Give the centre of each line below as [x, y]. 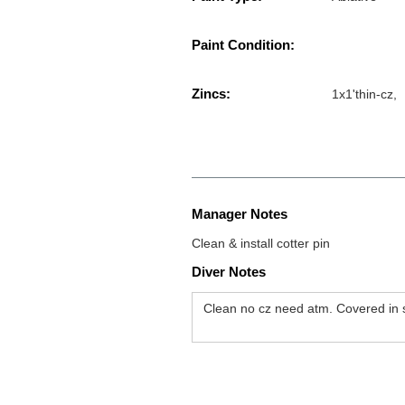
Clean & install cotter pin [261, 244]
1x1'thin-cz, [365, 94]
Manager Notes [240, 214]
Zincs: [211, 94]
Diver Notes [229, 272]
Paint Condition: [243, 45]
